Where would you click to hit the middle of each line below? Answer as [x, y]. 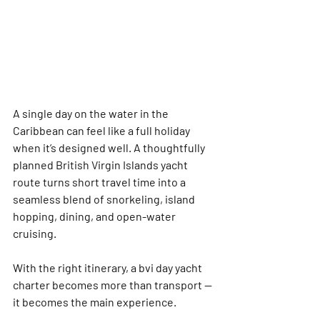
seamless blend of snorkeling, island [105, 199]
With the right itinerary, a [76, 267]
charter [31, 285]
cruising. [36, 233]
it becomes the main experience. [95, 302]
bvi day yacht [171, 267]
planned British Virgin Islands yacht [101, 165]
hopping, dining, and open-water [95, 216]
